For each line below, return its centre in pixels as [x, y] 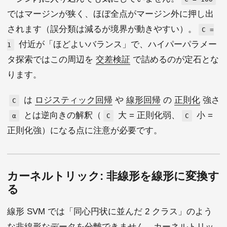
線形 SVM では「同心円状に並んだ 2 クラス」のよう [110, 211]
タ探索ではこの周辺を [51, 59]
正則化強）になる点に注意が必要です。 [85, 130]
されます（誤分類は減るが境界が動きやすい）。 [102, 29]
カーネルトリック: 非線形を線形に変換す [113, 176]
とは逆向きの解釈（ [61, 115]
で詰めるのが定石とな [175, 59]
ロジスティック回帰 [74, 100]
